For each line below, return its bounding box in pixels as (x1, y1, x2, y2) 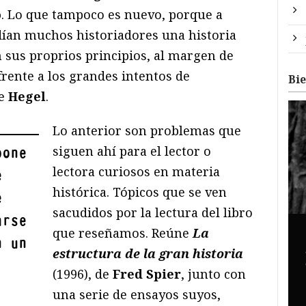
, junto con (181, 266, 247, 283)
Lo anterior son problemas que (53, 122, 242, 139)
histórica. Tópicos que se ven (53, 184, 227, 201)
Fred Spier (113, 266, 182, 283)
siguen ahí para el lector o (53, 143, 212, 160)
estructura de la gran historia (53, 245, 244, 262)
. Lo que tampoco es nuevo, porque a (1, 6, 223, 23)
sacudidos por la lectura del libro (53, 204, 253, 221)
